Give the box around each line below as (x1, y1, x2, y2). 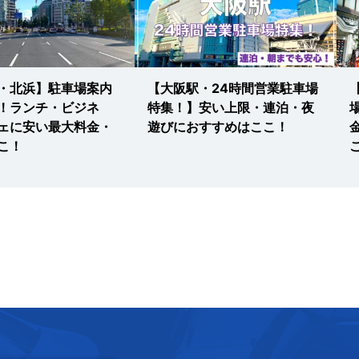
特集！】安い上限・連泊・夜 (147, 99, 314, 116)
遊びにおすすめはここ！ (147, 119, 288, 135)
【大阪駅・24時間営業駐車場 (147, 80, 318, 97)
